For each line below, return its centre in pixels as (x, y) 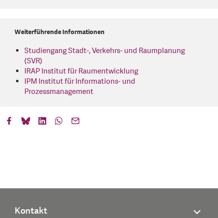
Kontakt (31, 211)
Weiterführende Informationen (60, 32)
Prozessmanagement (59, 92)
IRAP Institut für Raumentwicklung (81, 72)
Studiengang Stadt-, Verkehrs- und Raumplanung (105, 51)
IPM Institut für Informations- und (80, 82)
